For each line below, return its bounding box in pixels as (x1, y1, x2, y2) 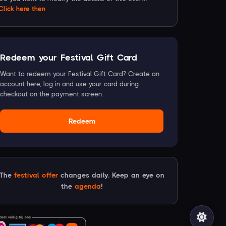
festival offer (14, 171, 58, 180)
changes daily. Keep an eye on (58, 171, 164, 180)
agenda (74, 182, 101, 191)
